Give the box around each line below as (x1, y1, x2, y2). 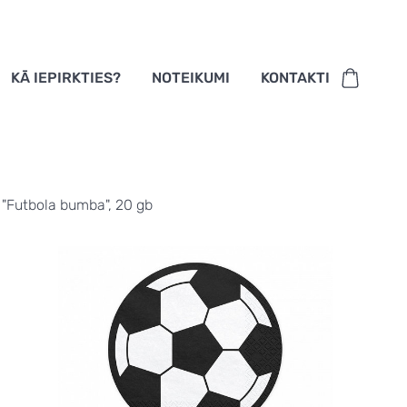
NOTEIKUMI (152, 69, 231, 87)
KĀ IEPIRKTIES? (11, 69, 122, 87)
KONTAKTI (261, 69, 331, 87)
